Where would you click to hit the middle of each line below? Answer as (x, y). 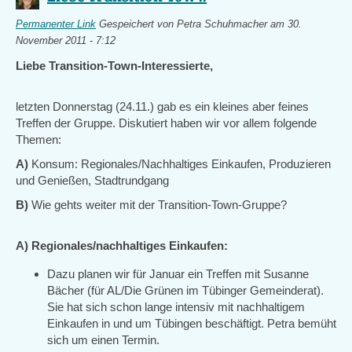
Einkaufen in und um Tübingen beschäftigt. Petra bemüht (192, 323)
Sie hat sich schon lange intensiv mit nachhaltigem (176, 307)
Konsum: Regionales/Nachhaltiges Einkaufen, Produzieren (181, 164)
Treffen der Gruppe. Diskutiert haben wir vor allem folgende (166, 123)
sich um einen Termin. (103, 340)
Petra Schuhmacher (222, 24)
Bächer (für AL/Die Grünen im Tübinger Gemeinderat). (185, 290)
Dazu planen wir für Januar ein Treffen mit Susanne (178, 274)
